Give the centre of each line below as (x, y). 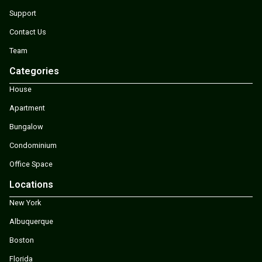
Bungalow (26, 127)
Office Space (31, 164)
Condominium (33, 146)
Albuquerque (31, 222)
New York (25, 203)
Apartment (27, 108)
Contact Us (28, 32)
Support (23, 13)
